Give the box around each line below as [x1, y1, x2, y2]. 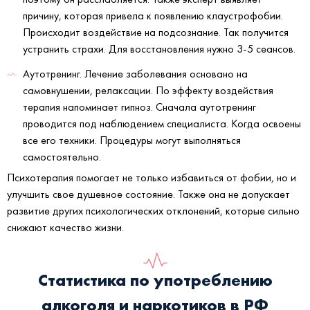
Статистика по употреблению [37, 270, 273, 291]
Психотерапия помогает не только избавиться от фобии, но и [7, 171, 296, 185]
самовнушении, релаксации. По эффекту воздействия [23, 84, 273, 98]
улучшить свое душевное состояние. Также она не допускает [7, 188, 290, 201]
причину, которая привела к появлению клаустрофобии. [23, 9, 283, 23]
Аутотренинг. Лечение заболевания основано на [23, 67, 248, 81]
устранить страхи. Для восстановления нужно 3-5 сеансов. [23, 42, 295, 56]
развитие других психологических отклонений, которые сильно [7, 204, 300, 218]
